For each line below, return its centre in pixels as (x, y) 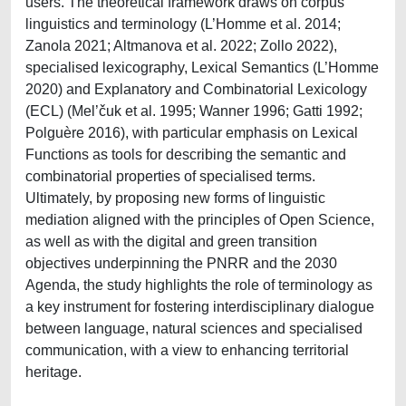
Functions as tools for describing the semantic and (186, 155)
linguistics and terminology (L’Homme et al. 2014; (183, 24)
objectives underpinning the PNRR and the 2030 (181, 263)
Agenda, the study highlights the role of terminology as (199, 285)
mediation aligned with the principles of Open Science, (200, 220)
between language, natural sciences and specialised (194, 329)
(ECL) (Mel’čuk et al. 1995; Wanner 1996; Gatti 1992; (194, 111)
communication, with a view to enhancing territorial (187, 350)
